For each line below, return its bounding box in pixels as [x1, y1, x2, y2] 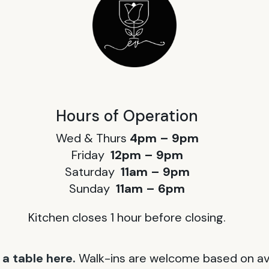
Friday [71, 147, 110, 163]
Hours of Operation [56, 105, 199, 126]
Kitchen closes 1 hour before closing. [28, 210, 226, 226]
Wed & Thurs [55, 130, 130, 147]
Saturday [64, 164, 121, 180]
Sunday [69, 181, 116, 197]
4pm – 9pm [129, 130, 199, 147]
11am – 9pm [120, 164, 190, 180]
